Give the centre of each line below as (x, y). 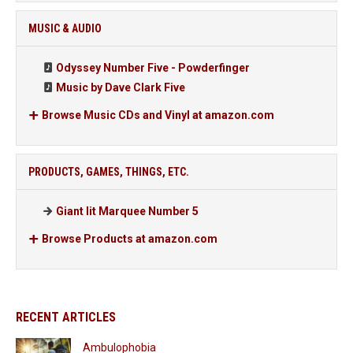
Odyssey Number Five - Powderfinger (153, 68)
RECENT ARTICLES (66, 317)
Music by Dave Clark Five (121, 87)
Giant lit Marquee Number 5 (127, 211)
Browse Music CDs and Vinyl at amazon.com (157, 115)
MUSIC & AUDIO (65, 28)
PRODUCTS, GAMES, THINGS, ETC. (109, 172)
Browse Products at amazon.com (128, 239)
